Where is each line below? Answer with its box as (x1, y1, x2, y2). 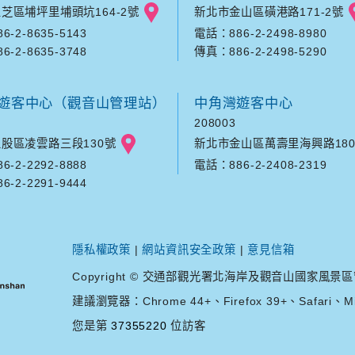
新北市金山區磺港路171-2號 (194, 6, 344, 19)
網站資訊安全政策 (142, 243, 236, 257)
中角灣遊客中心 (194, 95, 293, 112)
